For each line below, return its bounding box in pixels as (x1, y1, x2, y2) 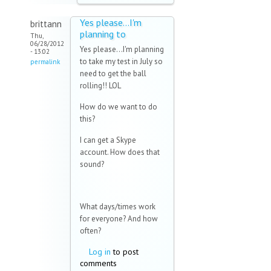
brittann (30, 18, 62, 30)
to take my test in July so (80, 56, 163, 67)
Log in (89, 246, 111, 258)
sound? (80, 159, 104, 170)
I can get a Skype (80, 135, 136, 146)
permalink (30, 57, 60, 67)
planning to (80, 28, 126, 41)
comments (80, 258, 117, 269)
